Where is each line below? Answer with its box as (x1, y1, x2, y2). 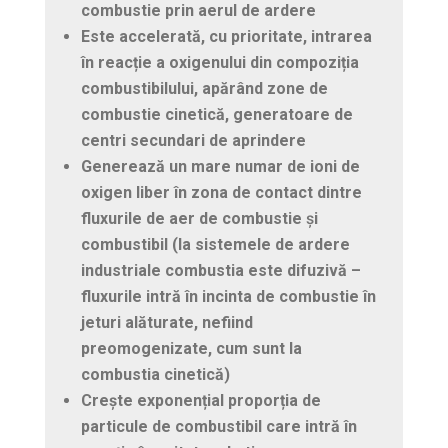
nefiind (201, 312, 253, 332)
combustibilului (80, 78, 194, 98)
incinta (201, 286, 252, 306)
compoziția (275, 52, 359, 72)
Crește (80, 390, 133, 410)
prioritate (230, 26, 303, 46)
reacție (97, 52, 152, 72)
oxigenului (168, 52, 246, 72)
